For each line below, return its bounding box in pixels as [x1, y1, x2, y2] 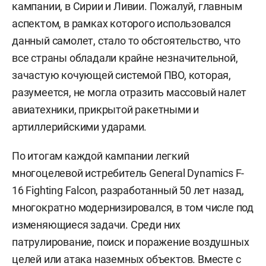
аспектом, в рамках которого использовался [12, 17, 231, 30]
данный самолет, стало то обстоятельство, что [12, 34, 241, 47]
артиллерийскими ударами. [12, 121, 147, 134]
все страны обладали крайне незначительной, [12, 52, 238, 65]
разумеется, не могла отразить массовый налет [12, 86, 247, 99]
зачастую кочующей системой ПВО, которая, [12, 69, 231, 82]
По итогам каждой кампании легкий [12, 150, 189, 163]
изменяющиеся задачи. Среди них [12, 218, 181, 232]
